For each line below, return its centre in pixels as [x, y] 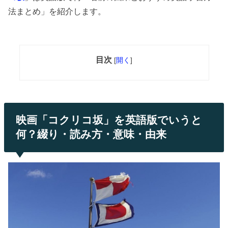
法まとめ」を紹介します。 [57, 11]
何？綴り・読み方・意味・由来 [91, 134]
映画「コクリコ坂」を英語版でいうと [109, 120]
